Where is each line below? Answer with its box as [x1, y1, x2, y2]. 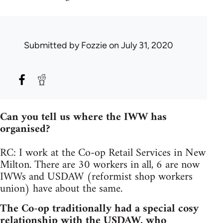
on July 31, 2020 [107, 40, 173, 51]
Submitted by [24, 40, 81, 51]
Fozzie [81, 40, 107, 51]
